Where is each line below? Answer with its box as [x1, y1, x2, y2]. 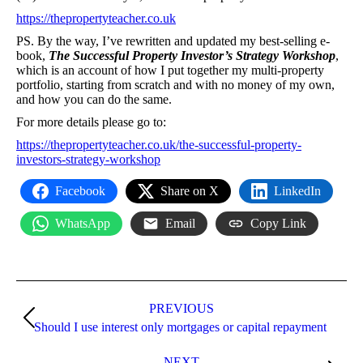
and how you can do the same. [16, 92, 172, 106]
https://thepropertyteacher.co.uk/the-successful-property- [16, 137, 301, 152]
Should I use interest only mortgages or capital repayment [33, 319, 330, 334]
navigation [15, 301, 103, 322]
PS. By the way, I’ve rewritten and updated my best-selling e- [16, 33, 330, 48]
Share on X [160, 183, 219, 198]
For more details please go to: [16, 114, 169, 129]
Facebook [55, 183, 105, 198]
